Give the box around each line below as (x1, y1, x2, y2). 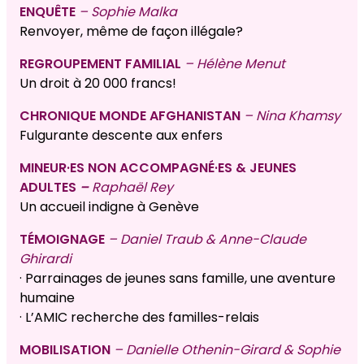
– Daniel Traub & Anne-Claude (108, 230, 306, 249)
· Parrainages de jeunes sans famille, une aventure (19, 269, 336, 288)
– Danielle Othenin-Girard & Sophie (110, 340, 340, 360)
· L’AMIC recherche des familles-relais (19, 308, 259, 327)
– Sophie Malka (76, 2, 177, 22)
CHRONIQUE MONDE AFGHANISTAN (19, 106, 244, 126)
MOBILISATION (19, 340, 110, 360)
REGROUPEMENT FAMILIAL (19, 54, 181, 74)
